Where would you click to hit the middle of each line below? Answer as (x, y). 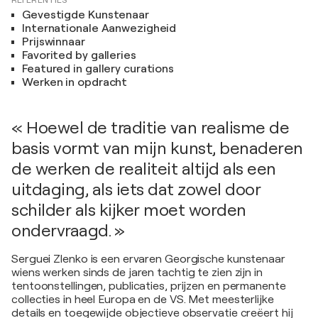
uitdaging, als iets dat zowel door (136, 190)
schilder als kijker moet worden (129, 210)
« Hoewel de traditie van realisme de (150, 128)
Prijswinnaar (54, 42)
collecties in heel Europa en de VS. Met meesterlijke (143, 300)
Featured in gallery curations (98, 69)
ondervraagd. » (68, 231)
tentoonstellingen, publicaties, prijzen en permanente (149, 286)
